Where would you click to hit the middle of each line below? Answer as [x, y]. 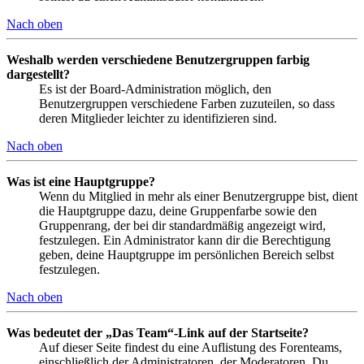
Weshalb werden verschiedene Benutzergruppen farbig [158, 59]
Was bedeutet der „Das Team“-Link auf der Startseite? [158, 332]
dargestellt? [38, 74]
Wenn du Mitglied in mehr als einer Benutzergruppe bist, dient [198, 196]
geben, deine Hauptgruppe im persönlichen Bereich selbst [186, 254]
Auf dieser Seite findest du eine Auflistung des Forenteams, [191, 347]
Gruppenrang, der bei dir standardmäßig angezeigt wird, [182, 225]
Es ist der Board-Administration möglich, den [155, 89]
